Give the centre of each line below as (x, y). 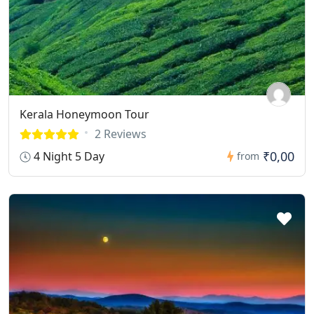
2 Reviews (121, 134)
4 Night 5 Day (68, 156)
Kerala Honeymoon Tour (84, 114)
